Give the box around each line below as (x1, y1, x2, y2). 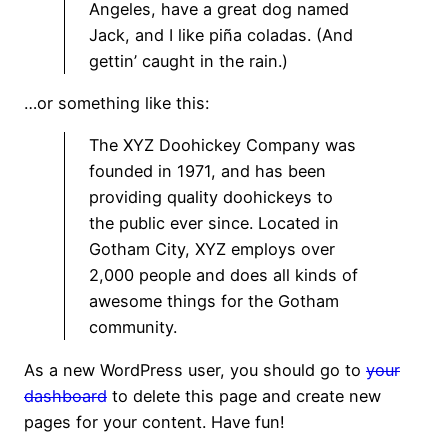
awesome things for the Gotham (89, 291, 339, 312)
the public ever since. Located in (89, 213, 339, 234)
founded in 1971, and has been (89, 161, 326, 182)
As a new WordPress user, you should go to (24, 359, 366, 380)
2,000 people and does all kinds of (89, 265, 358, 286)
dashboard (24, 385, 107, 406)
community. (89, 317, 177, 338)
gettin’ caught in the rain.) (89, 50, 288, 71)
